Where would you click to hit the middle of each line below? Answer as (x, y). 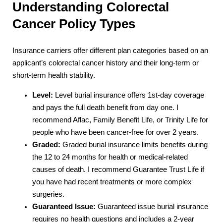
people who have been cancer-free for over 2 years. (115, 133)
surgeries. (48, 194)
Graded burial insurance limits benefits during (134, 145)
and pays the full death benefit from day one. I (105, 108)
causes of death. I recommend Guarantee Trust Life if (118, 170)
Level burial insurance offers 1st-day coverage (129, 95)
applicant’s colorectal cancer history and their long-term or (106, 63)
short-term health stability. (54, 76)
